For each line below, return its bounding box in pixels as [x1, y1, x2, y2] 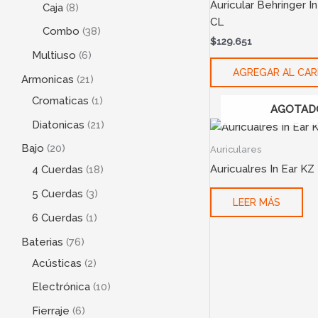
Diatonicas [32, 118, 84, 131]
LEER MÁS [232, 197, 280, 209]
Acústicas [32, 256, 82, 270]
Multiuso [32, 49, 76, 62]
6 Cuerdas [32, 211, 83, 224]
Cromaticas [32, 94, 89, 107]
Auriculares [209, 144, 261, 155]
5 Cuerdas [32, 187, 83, 201]
